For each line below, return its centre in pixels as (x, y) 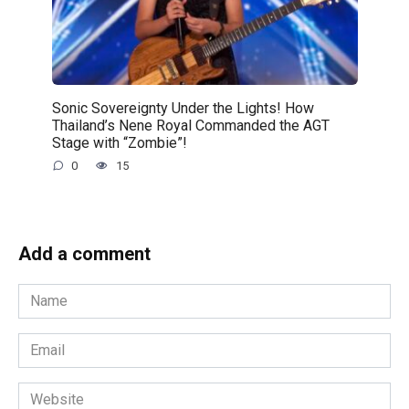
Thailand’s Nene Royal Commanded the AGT (190, 125)
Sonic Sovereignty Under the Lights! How (183, 108)
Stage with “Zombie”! (119, 142)
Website (44, 392)
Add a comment (84, 253)
